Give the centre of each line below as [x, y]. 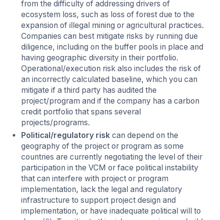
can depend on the [145, 136]
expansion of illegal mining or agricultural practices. [113, 26]
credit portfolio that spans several [81, 112]
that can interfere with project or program [95, 179]
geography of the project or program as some [103, 146]
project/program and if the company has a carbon [110, 101]
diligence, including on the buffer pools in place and [112, 47]
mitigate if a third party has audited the [89, 90]
